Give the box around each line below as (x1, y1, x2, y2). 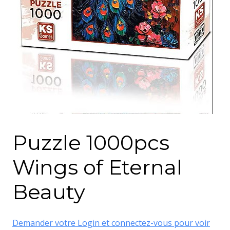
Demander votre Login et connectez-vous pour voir (12, 217, 210, 228)
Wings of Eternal (12, 155, 182, 180)
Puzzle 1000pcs (12, 130, 169, 155)
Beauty (12, 179, 85, 204)
